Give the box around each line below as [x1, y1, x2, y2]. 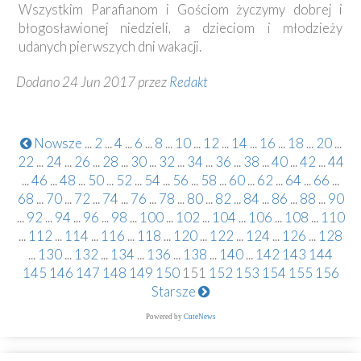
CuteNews [183, 313, 216, 322]
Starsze [151, 283, 198, 301]
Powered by [145, 313, 184, 322]
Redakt [169, 73, 208, 91]
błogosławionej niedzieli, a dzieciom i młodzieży [19, 19, 342, 37]
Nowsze [31, 135, 82, 152]
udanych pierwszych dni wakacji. [19, 38, 201, 56]
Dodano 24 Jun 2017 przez [16, 73, 169, 91]
